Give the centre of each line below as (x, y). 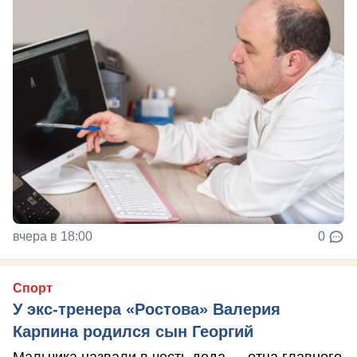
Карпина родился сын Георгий (133, 332)
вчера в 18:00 (53, 237)
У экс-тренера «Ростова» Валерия (147, 310)
